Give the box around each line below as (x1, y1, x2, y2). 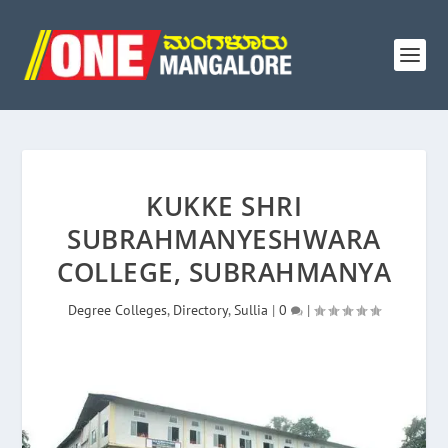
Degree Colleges (68, 301, 167, 319)
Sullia (234, 301, 268, 319)
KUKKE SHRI (146, 188, 302, 224)
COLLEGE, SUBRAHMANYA (57, 254, 391, 290)
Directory (173, 301, 228, 319)
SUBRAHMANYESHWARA (67, 221, 381, 257)
